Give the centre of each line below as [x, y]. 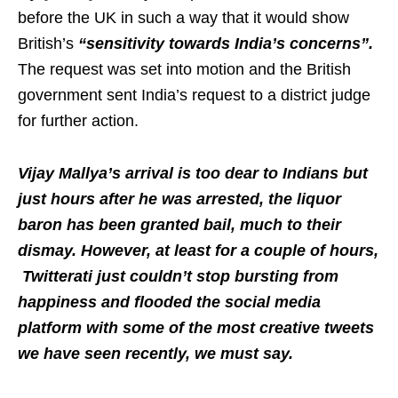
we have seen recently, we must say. [155, 354]
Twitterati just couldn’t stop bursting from [178, 277]
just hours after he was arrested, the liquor [179, 199]
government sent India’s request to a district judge [194, 96]
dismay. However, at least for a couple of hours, [198, 251]
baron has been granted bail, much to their [179, 225]
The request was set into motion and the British [184, 70]
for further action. [78, 121]
